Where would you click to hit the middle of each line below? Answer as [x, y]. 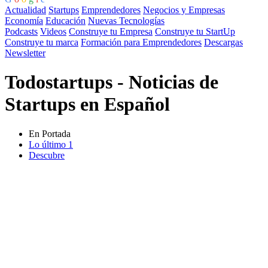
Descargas [223, 42]
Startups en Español [87, 104]
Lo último [47, 144]
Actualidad [25, 10]
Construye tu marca [42, 42]
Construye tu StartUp [195, 31]
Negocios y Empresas [184, 10]
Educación [66, 20]
